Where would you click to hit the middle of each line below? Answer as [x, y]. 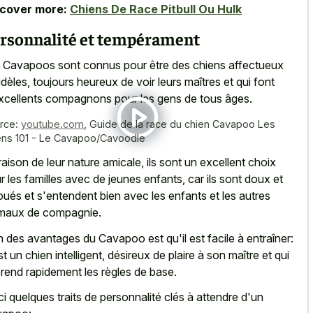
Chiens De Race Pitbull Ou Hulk [156, 9]
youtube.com [52, 124]
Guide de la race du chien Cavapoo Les [182, 124]
